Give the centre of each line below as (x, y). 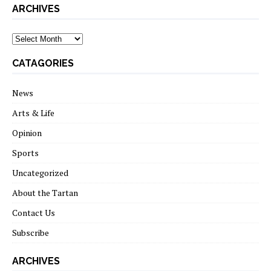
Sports (25, 152)
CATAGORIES (43, 63)
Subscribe (31, 232)
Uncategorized (40, 172)
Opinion (27, 132)
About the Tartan (45, 192)
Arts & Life (33, 113)
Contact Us (34, 212)
